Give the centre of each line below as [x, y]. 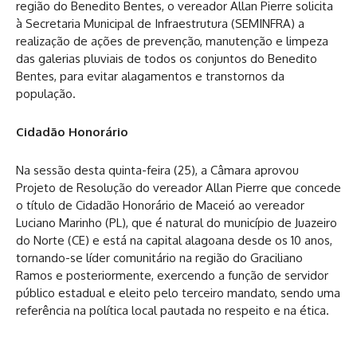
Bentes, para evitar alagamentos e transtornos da [150, 76]
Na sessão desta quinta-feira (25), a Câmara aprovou [157, 170]
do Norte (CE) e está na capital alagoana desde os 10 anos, [174, 240]
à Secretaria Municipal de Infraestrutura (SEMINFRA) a [160, 24]
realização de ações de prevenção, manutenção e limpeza [172, 41]
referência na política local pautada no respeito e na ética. [173, 310]
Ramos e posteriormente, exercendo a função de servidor [172, 275]
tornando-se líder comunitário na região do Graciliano [159, 258]
